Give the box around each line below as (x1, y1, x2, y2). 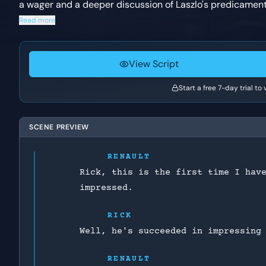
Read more (19, 15, 55, 25)
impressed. (79, 183, 133, 193)
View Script (129, 58, 179, 70)
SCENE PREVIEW (29, 122, 89, 132)
